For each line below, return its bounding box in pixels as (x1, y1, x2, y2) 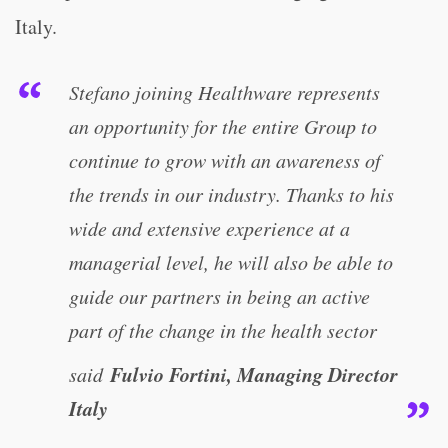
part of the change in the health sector (69, 317, 377, 343)
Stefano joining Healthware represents (69, 79, 380, 105)
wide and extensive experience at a (69, 215, 350, 241)
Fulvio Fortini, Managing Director (110, 360, 398, 388)
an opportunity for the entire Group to (69, 113, 377, 139)
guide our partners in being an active (69, 283, 370, 309)
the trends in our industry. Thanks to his (69, 181, 394, 207)
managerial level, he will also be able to (69, 249, 393, 275)
